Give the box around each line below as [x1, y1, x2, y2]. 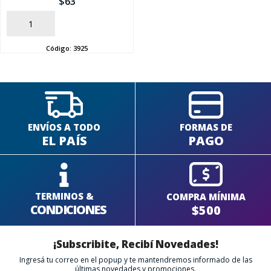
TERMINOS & [34, 190, 94, 202]
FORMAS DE [180, 120, 233, 133]
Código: [46, 43, 73, 53]
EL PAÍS [41, 132, 87, 149]
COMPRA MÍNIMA [166, 190, 246, 203]
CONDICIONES [30, 201, 106, 218]
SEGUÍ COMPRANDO [99, 20, 172, 30]
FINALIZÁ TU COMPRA [95, 46, 176, 56]
